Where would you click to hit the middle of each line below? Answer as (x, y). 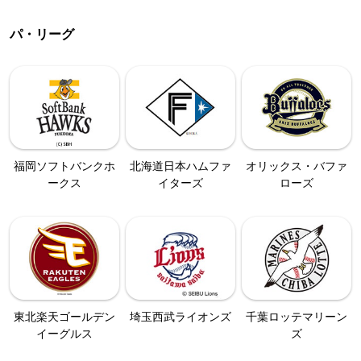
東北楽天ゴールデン (64, 315)
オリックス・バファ (297, 165)
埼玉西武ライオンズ (180, 315)
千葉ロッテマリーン (297, 315)
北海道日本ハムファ (180, 165)
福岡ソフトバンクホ (64, 165)
